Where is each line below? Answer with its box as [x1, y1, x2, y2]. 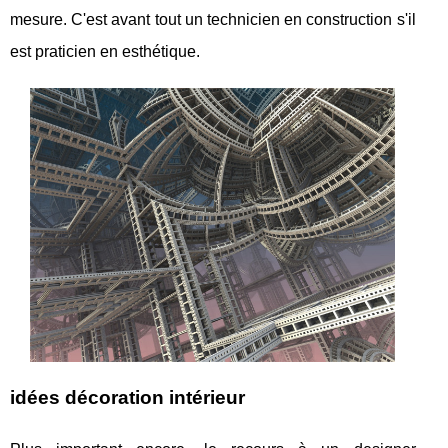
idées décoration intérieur [10, 386, 245, 408]
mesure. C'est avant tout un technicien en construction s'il [10, 10, 416, 28]
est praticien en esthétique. [10, 42, 200, 60]
